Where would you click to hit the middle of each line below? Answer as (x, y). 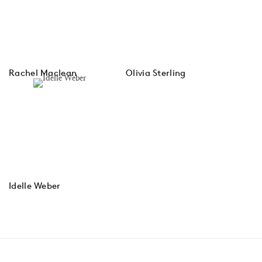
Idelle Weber (35, 185)
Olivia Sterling (156, 73)
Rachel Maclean (43, 73)
